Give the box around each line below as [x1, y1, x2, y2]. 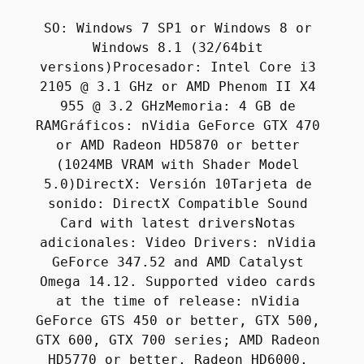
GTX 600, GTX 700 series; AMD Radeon [36, 332, 320, 349]
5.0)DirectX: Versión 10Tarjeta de [44, 176, 312, 193]
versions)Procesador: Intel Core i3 [40, 59, 316, 76]
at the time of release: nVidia [56, 293, 300, 310]
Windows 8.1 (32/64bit [93, 40, 263, 56]
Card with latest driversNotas [60, 215, 296, 232]
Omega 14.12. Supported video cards [40, 274, 316, 290]
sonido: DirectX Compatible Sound [48, 196, 308, 212]
